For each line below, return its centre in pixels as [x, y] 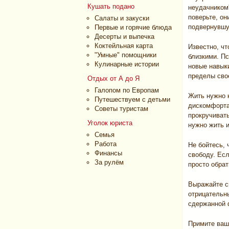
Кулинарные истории [127, 64]
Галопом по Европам [127, 90]
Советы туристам [121, 109]
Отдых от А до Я [113, 78]
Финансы [108, 153]
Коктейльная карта [124, 46]
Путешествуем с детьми [132, 99]
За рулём [109, 162]
